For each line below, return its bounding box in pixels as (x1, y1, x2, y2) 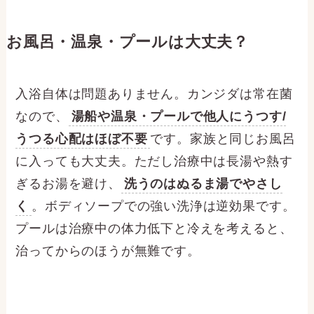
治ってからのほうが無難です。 (15, 243, 200, 258)
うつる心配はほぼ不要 (15, 131, 148, 146)
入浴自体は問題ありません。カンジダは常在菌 (15, 86, 293, 101)
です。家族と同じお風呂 (150, 131, 296, 146)
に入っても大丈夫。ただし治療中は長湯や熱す (15, 153, 293, 168)
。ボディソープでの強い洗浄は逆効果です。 (32, 198, 296, 213)
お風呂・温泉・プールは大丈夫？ (6, 33, 250, 50)
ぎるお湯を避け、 (15, 176, 121, 191)
